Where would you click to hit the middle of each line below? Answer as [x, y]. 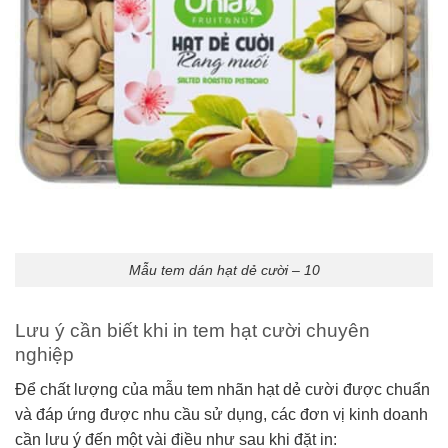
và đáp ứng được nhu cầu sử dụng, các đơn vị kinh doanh [221, 414]
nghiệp [44, 355]
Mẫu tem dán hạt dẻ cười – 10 [224, 269]
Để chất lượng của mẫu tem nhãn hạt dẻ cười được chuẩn [222, 389]
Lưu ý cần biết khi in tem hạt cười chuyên [192, 331]
